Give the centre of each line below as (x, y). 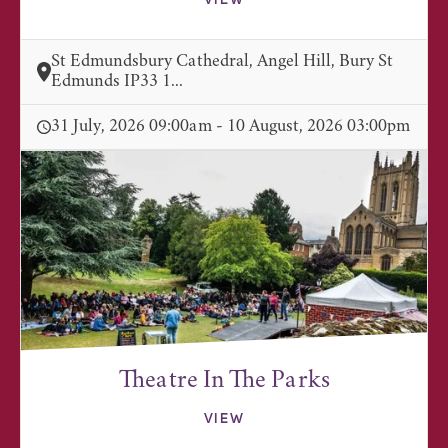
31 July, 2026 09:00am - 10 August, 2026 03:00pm (230, 127)
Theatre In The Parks (224, 381)
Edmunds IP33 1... (117, 82)
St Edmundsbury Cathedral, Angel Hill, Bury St (222, 62)
